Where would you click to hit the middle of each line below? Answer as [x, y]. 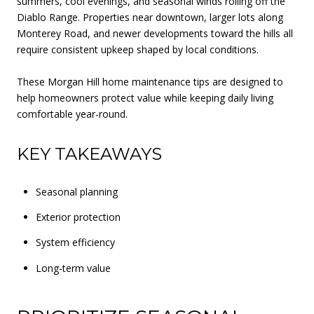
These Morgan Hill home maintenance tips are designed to [150, 82]
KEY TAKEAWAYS [89, 154]
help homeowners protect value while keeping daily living [145, 98]
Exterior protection [78, 217]
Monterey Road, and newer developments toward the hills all [155, 33]
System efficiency [75, 243]
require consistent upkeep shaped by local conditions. [138, 49]
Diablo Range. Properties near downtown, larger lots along [150, 17]
